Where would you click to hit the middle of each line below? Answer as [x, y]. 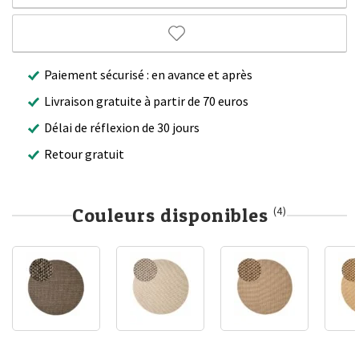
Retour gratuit [84, 153]
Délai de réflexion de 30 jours [122, 127]
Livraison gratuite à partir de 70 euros [146, 101]
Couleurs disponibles [172, 215]
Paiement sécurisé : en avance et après [148, 74]
